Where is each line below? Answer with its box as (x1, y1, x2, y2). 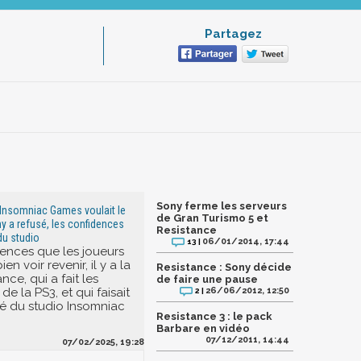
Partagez (204, 27, 262, 41)
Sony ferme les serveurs (156, 200, 287, 212)
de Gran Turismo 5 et (156, 212, 268, 224)
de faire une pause (156, 273, 258, 285)
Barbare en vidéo (156, 322, 250, 334)
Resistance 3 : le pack (156, 310, 272, 322)
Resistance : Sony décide (156, 261, 292, 273)
